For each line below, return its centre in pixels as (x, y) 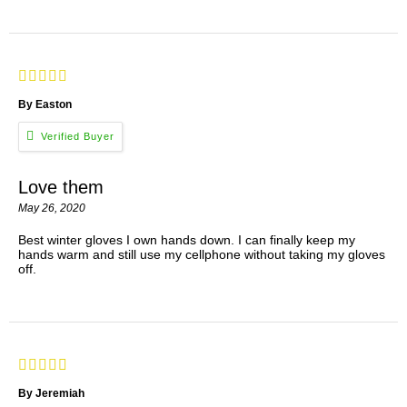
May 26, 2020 (52, 208)
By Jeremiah (53, 394)
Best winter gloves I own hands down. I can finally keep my (187, 240)
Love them (61, 188)
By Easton (46, 105)
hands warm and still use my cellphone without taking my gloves (202, 255)
